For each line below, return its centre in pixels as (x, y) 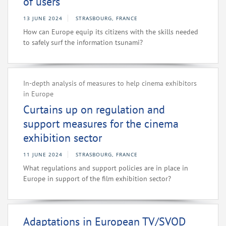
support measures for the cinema (101, 124)
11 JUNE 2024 (43, 155)
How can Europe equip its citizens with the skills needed (111, 32)
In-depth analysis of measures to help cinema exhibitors (110, 83)
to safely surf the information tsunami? (83, 43)
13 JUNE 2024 (43, 18)
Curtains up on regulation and (94, 110)
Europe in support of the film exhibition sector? (97, 179)
